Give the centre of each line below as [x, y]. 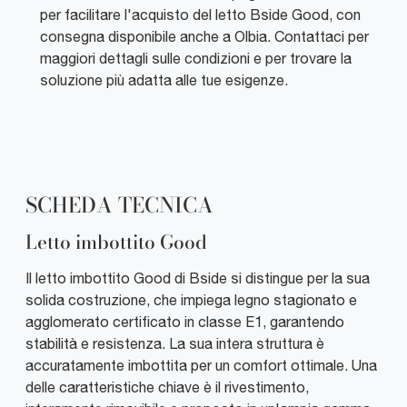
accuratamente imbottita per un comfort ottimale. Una [201, 365]
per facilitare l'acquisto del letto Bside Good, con [200, 14]
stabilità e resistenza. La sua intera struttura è [175, 343]
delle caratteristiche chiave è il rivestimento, [167, 387]
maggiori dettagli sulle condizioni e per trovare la [196, 58]
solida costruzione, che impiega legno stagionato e [191, 299]
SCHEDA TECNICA [119, 204]
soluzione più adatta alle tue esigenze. [164, 79]
